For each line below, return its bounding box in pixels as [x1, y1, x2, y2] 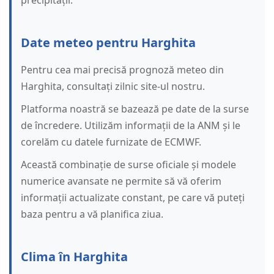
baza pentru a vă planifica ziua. [21, 207, 163, 221]
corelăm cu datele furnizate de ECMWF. [21, 135, 201, 149]
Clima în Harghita [21, 248, 128, 265]
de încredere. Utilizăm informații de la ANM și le [21, 119, 240, 133]
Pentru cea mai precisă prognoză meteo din [21, 63, 224, 77]
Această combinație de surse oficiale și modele [21, 158, 236, 172]
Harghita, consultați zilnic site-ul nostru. [21, 80, 205, 94]
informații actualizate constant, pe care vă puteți [21, 191, 245, 205]
